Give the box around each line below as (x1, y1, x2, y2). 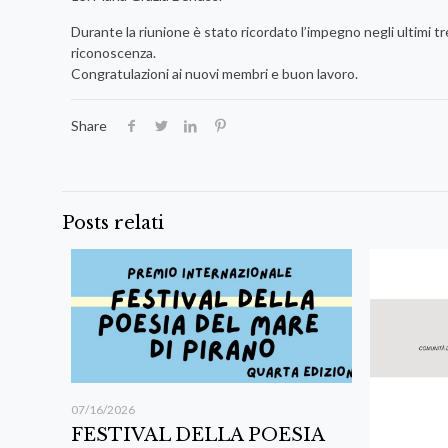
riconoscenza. (70, 43, 156, 61)
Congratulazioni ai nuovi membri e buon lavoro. (70, 64, 358, 82)
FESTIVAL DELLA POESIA (70, 423, 324, 446)
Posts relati (62, 211, 164, 234)
